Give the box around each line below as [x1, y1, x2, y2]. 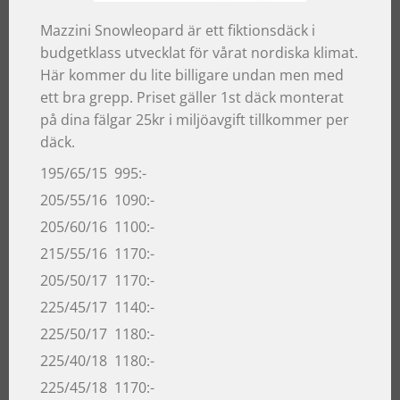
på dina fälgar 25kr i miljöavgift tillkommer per [40, 109, 349, 129]
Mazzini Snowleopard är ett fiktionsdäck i [40, 20, 315, 40]
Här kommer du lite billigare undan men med [40, 64, 344, 85]
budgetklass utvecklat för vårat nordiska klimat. [40, 42, 358, 62]
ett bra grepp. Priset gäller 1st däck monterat [40, 87, 344, 107]
